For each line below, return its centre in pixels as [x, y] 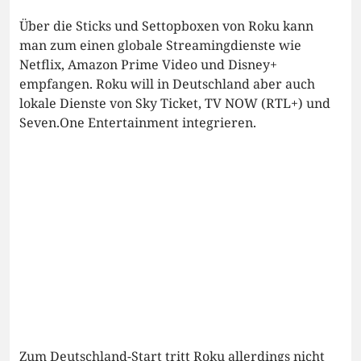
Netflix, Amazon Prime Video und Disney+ [148, 64]
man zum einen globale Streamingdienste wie [160, 45]
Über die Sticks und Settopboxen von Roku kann [166, 25]
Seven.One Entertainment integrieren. [138, 122]
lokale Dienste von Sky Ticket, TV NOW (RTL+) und [175, 103]
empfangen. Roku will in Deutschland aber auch [167, 83]
